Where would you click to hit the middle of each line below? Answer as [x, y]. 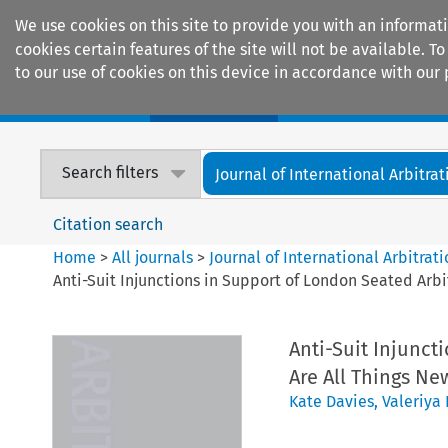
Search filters [110, 173]
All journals [155, 257]
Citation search [108, 224]
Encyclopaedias [369, 101]
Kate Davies [331, 401]
